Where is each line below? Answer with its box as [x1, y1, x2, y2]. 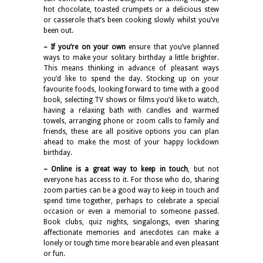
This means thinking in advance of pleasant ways [43, 63, 219, 72]
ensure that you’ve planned [126, 42, 220, 51]
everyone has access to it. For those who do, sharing [43, 175, 219, 184]
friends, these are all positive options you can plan [43, 127, 219, 136]
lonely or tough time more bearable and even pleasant [43, 238, 219, 247]
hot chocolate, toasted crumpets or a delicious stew [43, 5, 219, 14]
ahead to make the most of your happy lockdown [43, 137, 219, 146]
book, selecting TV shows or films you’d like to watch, [43, 95, 219, 104]
